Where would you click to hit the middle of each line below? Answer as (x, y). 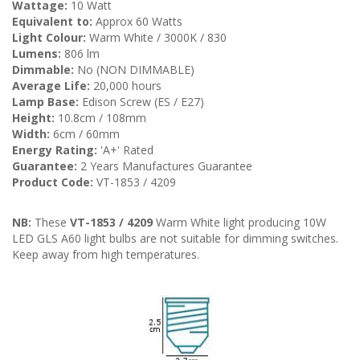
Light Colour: (49, 37)
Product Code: (53, 182)
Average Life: (51, 85)
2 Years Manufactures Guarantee (165, 166)
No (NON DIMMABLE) (136, 69)
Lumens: (38, 53)
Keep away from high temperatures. (106, 254)
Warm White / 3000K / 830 (156, 37)
